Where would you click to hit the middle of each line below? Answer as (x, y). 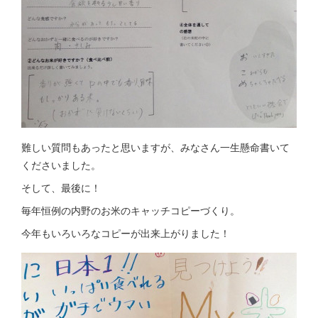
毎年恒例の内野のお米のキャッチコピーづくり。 (131, 210)
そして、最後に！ (61, 187)
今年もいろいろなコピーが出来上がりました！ (126, 233)
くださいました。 (61, 165)
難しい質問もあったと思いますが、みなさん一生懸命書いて (155, 147)
